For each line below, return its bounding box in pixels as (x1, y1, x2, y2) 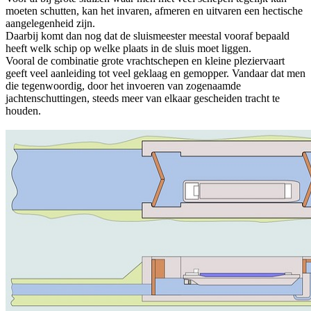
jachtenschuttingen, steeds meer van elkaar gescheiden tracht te (6, 92, 280, 105)
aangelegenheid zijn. (6, 17, 95, 30)
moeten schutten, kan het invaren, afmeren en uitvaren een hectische (6, 5, 303, 17)
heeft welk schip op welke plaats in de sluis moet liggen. (6, 42, 251, 55)
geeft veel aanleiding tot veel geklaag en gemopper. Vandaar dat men (6, 67, 305, 80)
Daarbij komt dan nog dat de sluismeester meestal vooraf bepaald (6, 30, 289, 42)
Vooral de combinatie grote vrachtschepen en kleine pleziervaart (6, 55, 285, 67)
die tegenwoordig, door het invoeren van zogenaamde (6, 80, 241, 92)
